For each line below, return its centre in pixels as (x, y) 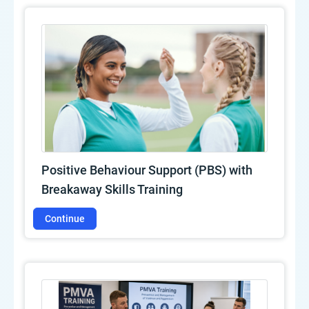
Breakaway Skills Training (112, 190)
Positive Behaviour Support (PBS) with (147, 170)
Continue (65, 218)
